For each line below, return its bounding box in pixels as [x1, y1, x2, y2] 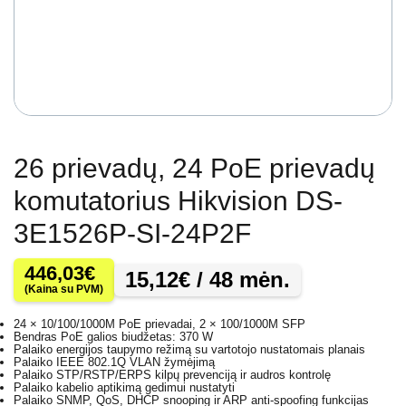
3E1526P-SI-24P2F [14, 218, 251, 249]
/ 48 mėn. [190, 267, 290, 293]
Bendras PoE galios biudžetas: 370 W [14, 330, 213, 344]
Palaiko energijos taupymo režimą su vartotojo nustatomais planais [14, 343, 365, 357]
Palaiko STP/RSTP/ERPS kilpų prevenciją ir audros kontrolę [14, 368, 331, 382]
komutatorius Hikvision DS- [14, 186, 343, 217]
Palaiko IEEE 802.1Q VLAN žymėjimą [14, 355, 215, 370]
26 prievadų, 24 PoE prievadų [14, 153, 375, 184]
